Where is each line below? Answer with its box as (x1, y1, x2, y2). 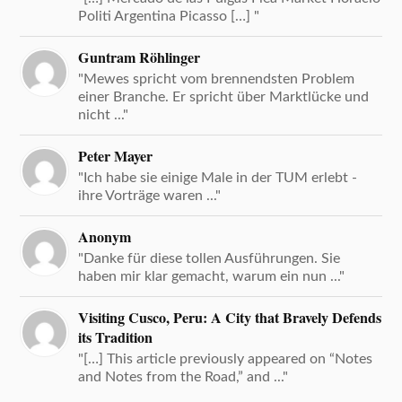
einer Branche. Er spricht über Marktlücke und (78, 89, 370, 104)
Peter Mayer (78, 144, 153, 167)
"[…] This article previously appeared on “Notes (78, 351, 373, 366)
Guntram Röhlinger (78, 46, 201, 68)
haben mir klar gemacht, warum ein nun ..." (78, 268, 345, 284)
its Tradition (78, 326, 153, 348)
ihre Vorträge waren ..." (78, 188, 222, 203)
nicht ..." (78, 107, 129, 122)
